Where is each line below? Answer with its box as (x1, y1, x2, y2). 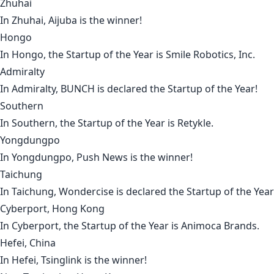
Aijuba (48, 13, 77, 28)
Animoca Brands (181, 219, 257, 233)
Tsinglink (41, 253, 82, 267)
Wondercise (59, 185, 114, 199)
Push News (76, 150, 128, 165)
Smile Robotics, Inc (166, 48, 253, 62)
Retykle (177, 116, 211, 130)
